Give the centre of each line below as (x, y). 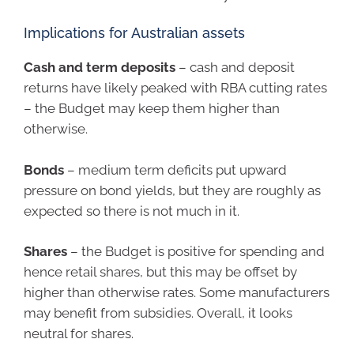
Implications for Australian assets (134, 33)
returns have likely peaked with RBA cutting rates (175, 88)
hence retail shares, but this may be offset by (160, 272)
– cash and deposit (235, 68)
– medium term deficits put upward (177, 169)
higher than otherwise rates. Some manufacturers (177, 293)
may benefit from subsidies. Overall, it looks (158, 313)
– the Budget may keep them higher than (152, 109)
